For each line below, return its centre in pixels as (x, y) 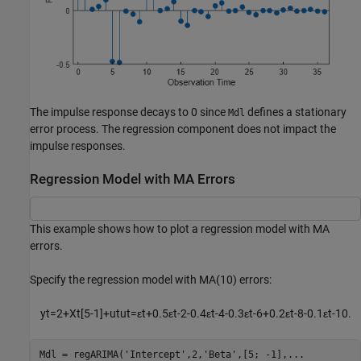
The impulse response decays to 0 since (129, 112)
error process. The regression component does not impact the (183, 129)
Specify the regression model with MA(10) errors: (151, 279)
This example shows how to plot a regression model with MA (180, 228)
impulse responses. (78, 146)
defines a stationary (296, 112)
